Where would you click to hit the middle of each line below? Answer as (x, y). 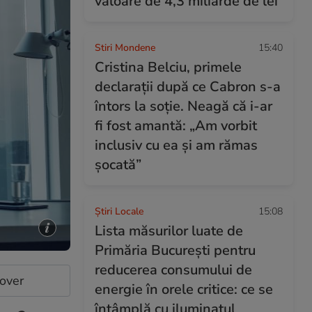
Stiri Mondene (125, 48)
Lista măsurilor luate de (169, 231)
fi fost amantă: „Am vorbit (176, 126)
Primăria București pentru (175, 250)
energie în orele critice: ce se (184, 289)
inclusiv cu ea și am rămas (176, 145)
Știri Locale (119, 211)
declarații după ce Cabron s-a (188, 87)
